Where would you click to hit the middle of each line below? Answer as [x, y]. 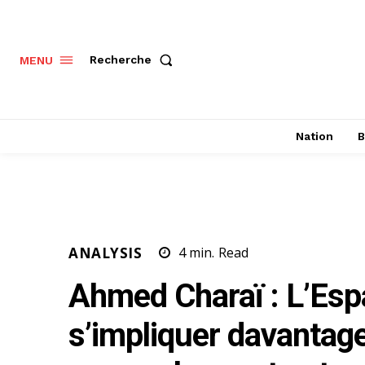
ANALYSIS [105, 253]
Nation [314, 136]
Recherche [121, 60]
